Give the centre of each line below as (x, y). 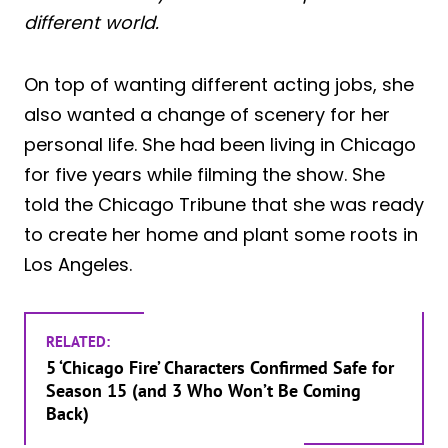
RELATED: (78, 341)
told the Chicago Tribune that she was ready (224, 204)
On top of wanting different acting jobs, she (219, 84)
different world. (91, 22)
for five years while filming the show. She (204, 174)
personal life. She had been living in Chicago (220, 144)
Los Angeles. (78, 264)
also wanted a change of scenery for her (207, 114)
